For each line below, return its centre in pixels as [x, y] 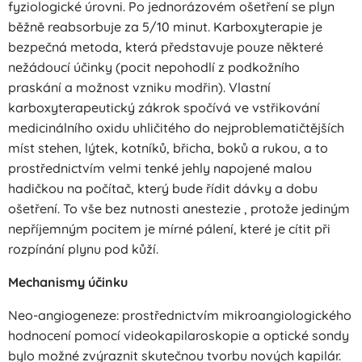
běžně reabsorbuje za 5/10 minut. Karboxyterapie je [165, 27]
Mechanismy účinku [68, 282]
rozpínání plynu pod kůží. [83, 249]
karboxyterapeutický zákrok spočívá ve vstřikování [164, 107]
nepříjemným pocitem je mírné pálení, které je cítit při [169, 229]
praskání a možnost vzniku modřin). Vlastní [139, 87]
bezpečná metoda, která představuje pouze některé [166, 47]
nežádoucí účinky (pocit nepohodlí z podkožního [154, 67]
